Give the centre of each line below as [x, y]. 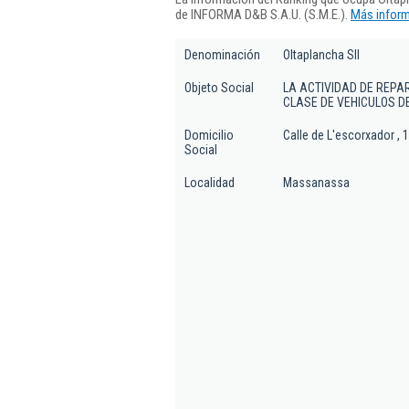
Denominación [222, 55]
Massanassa [316, 183]
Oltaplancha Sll [321, 55]
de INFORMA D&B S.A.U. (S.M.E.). [263, 14]
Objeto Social [219, 88]
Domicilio [209, 135]
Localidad [210, 183]
